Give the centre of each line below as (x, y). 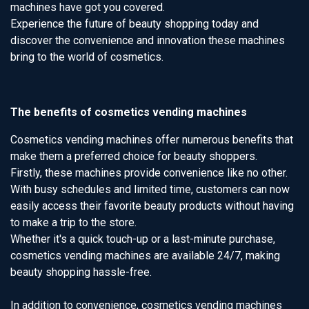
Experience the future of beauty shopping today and (134, 24)
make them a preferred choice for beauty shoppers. (134, 156)
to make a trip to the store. (73, 222)
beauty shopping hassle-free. (81, 272)
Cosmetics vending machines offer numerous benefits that (152, 140)
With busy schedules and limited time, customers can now (150, 189)
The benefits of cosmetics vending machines (129, 112)
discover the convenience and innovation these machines (148, 40)
